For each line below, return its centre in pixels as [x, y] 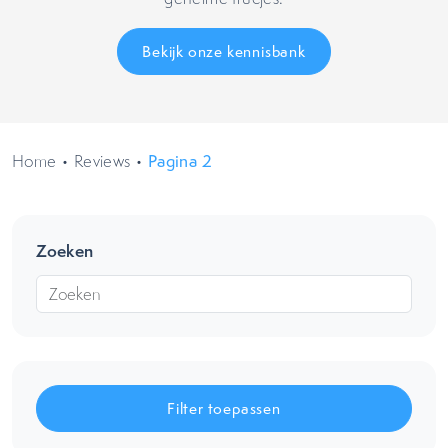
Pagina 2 [180, 161]
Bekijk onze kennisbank [224, 51]
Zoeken [64, 250]
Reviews [102, 161]
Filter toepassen [224, 408]
